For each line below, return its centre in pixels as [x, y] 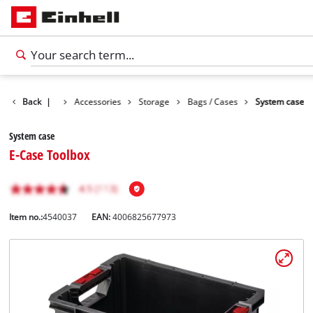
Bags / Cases [213, 101]
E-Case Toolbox [50, 155]
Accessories [98, 101]
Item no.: [26, 217]
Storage [154, 101]
